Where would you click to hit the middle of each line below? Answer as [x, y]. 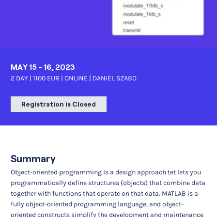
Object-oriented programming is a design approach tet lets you [106, 172]
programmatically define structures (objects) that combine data [108, 183]
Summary [33, 158]
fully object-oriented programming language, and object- [97, 204]
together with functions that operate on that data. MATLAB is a [105, 193]
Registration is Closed [59, 104]
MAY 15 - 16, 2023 [43, 67]
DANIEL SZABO [115, 78]
